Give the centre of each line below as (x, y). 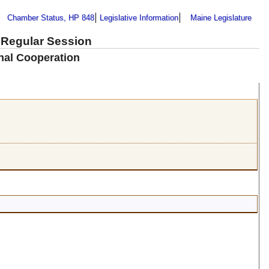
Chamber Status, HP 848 (51, 17)
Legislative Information (139, 17)
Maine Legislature (221, 17)
